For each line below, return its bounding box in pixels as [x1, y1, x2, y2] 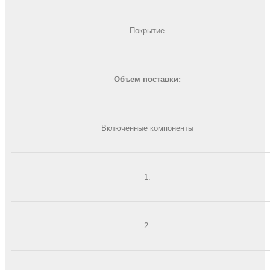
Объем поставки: [113, 74, 181, 84]
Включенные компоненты [101, 123, 193, 133]
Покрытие [130, 25, 165, 35]
